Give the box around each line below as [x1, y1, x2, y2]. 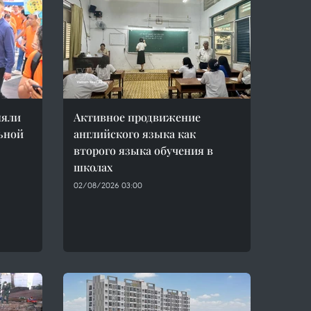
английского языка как [74, 126, 196, 141]
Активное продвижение [74, 110, 201, 124]
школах [74, 160, 112, 174]
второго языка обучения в [74, 143, 213, 158]
